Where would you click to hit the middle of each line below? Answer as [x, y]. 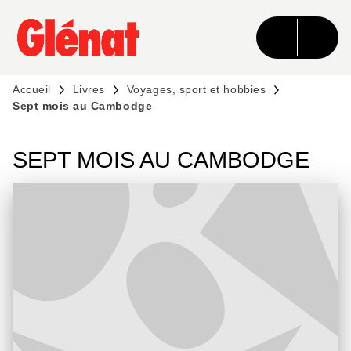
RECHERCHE [136, 27]
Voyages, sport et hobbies [196, 89]
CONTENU [240, 27]
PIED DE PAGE [67, 55]
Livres [89, 89]
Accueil [32, 89]
